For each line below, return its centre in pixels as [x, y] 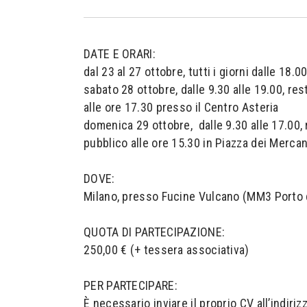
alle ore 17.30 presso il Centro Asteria [181, 107]
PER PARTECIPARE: [131, 285]
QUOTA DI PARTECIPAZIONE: [155, 232]
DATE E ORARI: [120, 54]
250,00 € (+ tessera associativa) [167, 250]
